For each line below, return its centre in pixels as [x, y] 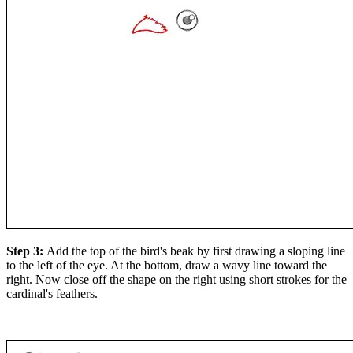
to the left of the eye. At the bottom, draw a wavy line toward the [167, 266]
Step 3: [26, 251]
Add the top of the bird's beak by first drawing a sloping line [196, 251]
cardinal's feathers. [52, 294]
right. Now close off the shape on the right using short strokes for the [176, 280]
